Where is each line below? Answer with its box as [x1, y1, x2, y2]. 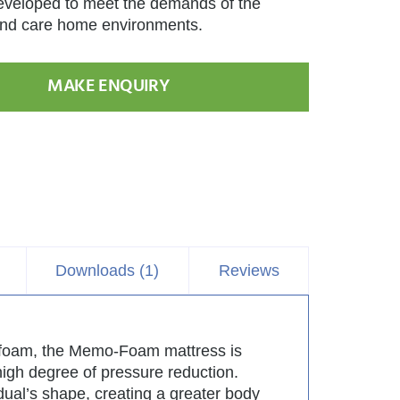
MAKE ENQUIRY [47, 72, 170, 102]
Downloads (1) [55, 262, 160, 280]
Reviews [218, 262, 279, 280]
